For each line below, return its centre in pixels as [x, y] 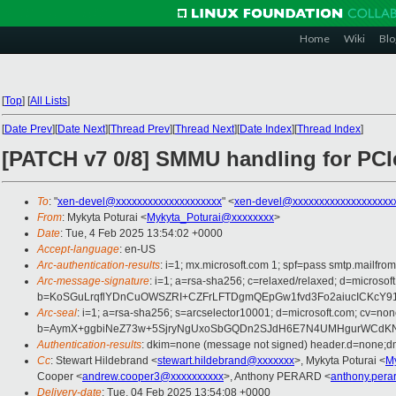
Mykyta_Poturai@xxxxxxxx [210, 218]
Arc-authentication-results [99, 266]
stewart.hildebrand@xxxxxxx [226, 361]
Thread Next [205, 129]
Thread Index [329, 129]
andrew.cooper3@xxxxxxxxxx [153, 377]
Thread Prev [140, 129]
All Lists [49, 101]
